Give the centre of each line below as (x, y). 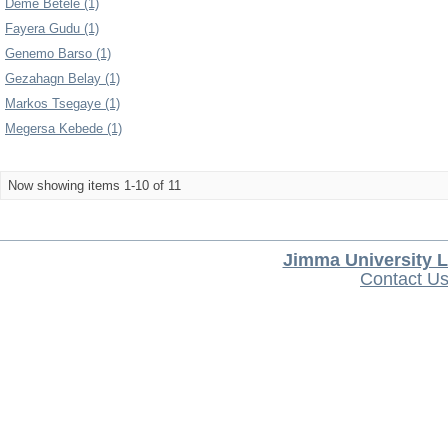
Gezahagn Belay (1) (62, 78)
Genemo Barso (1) (58, 53)
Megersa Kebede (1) (63, 128)
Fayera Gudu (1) (52, 28)
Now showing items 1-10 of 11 (94, 185)
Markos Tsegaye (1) (62, 103)
